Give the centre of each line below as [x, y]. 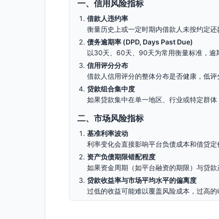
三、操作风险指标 [110, 210]
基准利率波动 [108, 133]
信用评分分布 [108, 65]
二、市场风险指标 [110, 118]
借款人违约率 [108, 18]
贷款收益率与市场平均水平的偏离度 [142, 180]
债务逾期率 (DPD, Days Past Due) [140, 42]
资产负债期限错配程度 [121, 157]
